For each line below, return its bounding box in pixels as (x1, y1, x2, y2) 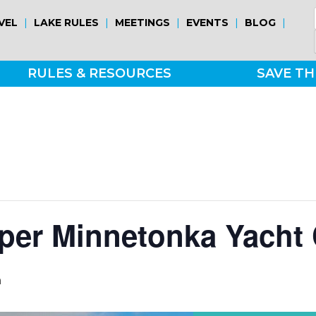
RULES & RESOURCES (27, 65, 171, 81)
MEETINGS (115, 16, 171, 29)
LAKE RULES (34, 16, 99, 29)
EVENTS (186, 16, 229, 29)
